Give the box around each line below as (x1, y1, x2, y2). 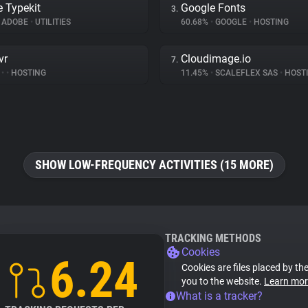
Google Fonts (181, 1, 245, 14)
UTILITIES (33, 17, 71, 27)
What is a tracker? (176, 289, 263, 302)
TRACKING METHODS (165, 232, 261, 245)
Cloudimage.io (181, 52, 251, 65)
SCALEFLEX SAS (213, 68, 280, 78)
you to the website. (181, 276, 264, 287)
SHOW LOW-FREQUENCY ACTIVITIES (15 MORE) (34, 157, 274, 172)
